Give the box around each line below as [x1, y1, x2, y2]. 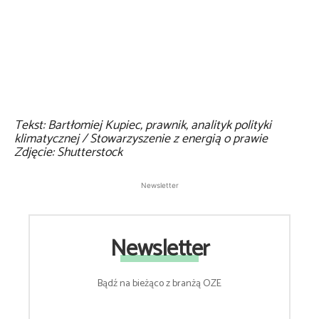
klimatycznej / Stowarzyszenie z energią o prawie [14, 129, 268, 150]
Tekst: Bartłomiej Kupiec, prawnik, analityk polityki [14, 115, 271, 136]
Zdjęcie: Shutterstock [14, 142, 122, 163]
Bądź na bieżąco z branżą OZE [98, 276, 221, 292]
